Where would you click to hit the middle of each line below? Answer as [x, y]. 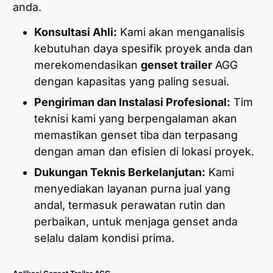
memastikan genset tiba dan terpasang [136, 135]
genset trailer [176, 65]
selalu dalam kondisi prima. [104, 238]
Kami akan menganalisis [181, 32]
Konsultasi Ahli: [76, 32]
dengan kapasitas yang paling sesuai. [132, 82]
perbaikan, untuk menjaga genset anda [136, 222]
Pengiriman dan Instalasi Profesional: [132, 102]
